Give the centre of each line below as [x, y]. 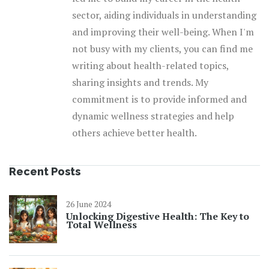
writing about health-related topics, [150, 66]
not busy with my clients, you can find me [162, 49]
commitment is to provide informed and [159, 99]
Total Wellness [101, 225]
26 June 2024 [89, 204]
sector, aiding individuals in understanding [164, 15]
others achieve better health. [134, 133]
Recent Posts [45, 172]
